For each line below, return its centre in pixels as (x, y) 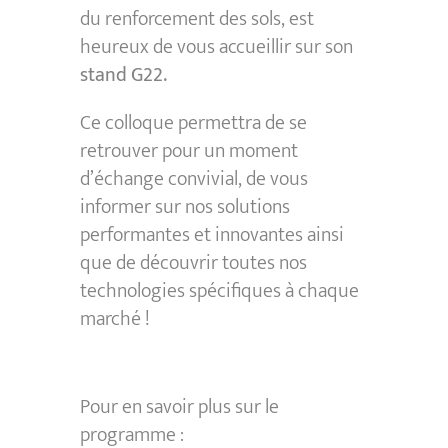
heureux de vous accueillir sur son (216, 47)
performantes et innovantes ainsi (211, 235)
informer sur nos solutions (184, 207)
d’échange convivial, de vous (193, 179)
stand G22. (123, 75)
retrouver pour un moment (188, 151)
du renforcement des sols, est (196, 19)
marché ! (114, 319)
